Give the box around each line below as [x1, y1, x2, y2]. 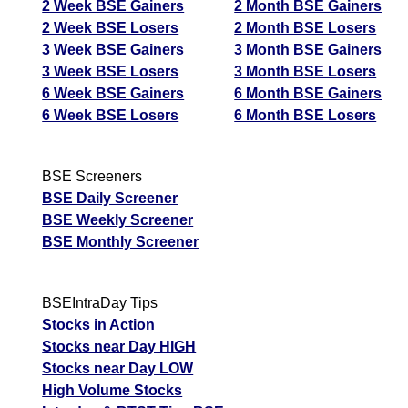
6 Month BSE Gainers [234, 85, 382, 101]
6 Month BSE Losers [234, 107, 377, 123]
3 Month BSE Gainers [234, 41, 382, 57]
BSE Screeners [42, 168, 143, 184]
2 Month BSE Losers [234, 19, 377, 36]
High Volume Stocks [42, 382, 183, 398]
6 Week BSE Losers [42, 107, 179, 123]
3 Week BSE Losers [42, 63, 179, 79]
